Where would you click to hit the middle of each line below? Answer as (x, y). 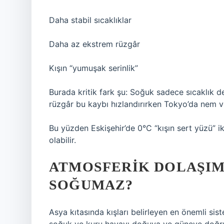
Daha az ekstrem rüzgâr (94, 44)
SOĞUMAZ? (91, 185)
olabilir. (62, 140)
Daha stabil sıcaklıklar (90, 20)
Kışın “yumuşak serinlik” (93, 68)
